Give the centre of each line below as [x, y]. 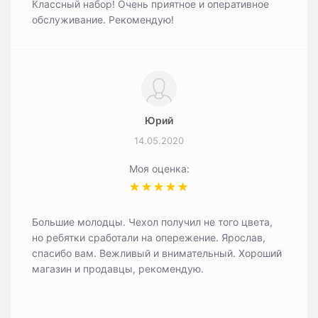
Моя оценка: [159, 169]
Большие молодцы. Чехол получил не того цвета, [152, 222]
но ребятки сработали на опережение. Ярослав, [149, 237]
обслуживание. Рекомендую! [103, 20]
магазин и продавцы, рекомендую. [118, 269]
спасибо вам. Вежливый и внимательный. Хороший [157, 253]
